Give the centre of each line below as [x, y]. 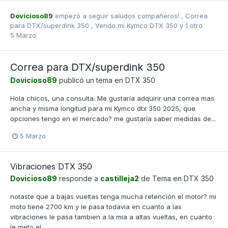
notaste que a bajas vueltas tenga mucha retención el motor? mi [113, 197]
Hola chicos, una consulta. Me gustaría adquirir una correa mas [112, 98]
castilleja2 [120, 179]
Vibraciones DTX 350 [51, 167]
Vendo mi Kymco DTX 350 [137, 25]
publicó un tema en [91, 80]
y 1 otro [191, 25]
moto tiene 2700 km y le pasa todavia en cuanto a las [96, 207]
